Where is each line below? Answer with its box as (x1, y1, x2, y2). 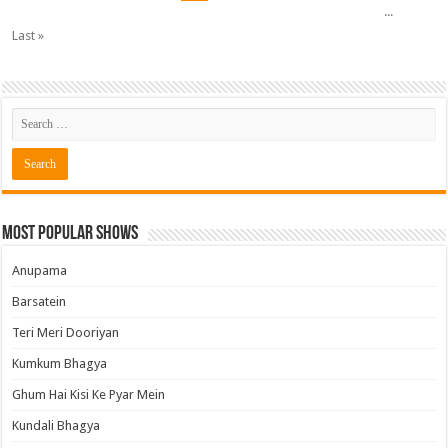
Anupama (12, 263, 68, 278)
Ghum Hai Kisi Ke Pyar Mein (12, 387, 166, 402)
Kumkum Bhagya (12, 356, 108, 371)
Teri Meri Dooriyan (12, 325, 120, 340)
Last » (12, 28, 45, 43)
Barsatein (12, 294, 67, 309)
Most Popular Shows (2, 224, 139, 244)
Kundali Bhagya (12, 418, 101, 433)
